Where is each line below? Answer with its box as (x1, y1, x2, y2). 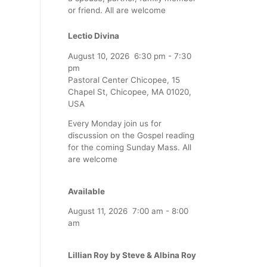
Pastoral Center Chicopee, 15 (68, 74, 180, 85)
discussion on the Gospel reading (68, 131, 194, 141)
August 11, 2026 (68, 206, 128, 216)
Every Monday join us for (68, 119, 162, 129)
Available (68, 186, 105, 196)
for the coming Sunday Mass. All (68, 142, 191, 153)
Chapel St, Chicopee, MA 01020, (68, 86, 191, 97)
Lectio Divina (68, 31, 119, 41)
